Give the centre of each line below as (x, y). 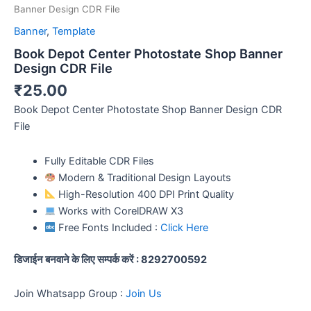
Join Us (144, 294)
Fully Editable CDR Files (99, 161)
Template (74, 32)
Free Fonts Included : (108, 227)
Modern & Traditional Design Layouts (144, 177)
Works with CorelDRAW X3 (120, 211)
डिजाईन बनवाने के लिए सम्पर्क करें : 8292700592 (110, 259)
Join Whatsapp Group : (70, 294)
